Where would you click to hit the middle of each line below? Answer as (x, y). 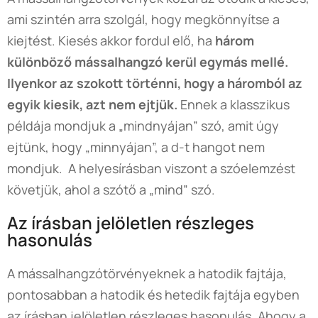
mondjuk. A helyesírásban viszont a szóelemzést (151, 168)
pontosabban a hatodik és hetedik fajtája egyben (153, 294)
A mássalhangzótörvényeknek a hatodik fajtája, (147, 273)
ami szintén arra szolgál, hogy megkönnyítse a (143, 19)
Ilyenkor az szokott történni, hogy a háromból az (155, 83)
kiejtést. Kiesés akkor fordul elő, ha (111, 40)
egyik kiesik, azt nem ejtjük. (92, 104)
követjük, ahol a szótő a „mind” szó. (111, 189)
